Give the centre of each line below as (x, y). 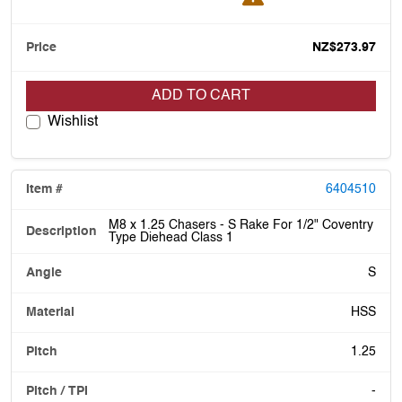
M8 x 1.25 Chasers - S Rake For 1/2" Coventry (241, 225)
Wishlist (73, 122)
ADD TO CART (201, 96)
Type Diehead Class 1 (171, 237)
